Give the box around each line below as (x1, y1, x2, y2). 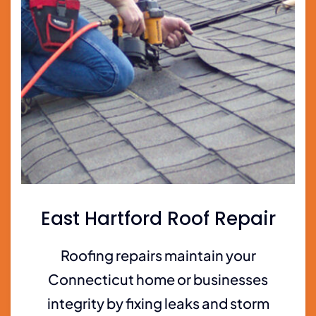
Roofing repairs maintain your (60, 245, 256, 264)
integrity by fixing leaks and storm (47, 293, 269, 312)
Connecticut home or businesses (48, 269, 268, 288)
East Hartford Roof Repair (40, 205, 276, 231)
